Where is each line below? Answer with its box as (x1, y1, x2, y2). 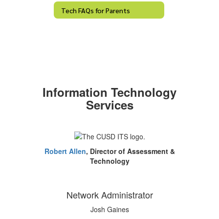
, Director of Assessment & (86, 146, 175, 156)
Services (86, 96, 133, 113)
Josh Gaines (90, 204, 129, 215)
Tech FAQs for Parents (61, 5, 130, 15)
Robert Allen (44, 146, 86, 156)
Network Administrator (66, 188, 153, 201)
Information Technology (43, 84, 176, 100)
